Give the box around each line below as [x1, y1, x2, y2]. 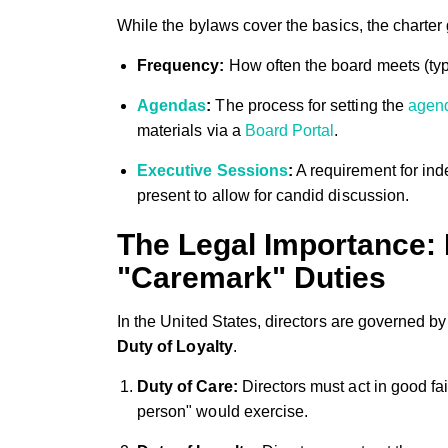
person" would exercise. [137, 402, 309, 420]
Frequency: [137, 56, 225, 74]
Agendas [137, 96, 207, 114]
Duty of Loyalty [117, 337, 233, 355]
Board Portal [244, 121, 335, 139]
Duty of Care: [137, 377, 238, 395]
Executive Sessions [137, 161, 288, 179]
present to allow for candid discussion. [137, 186, 409, 204]
